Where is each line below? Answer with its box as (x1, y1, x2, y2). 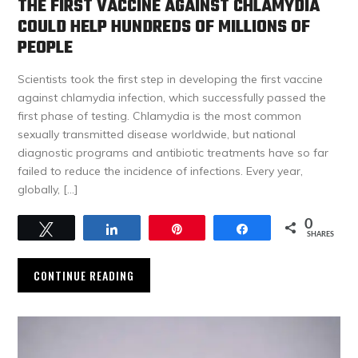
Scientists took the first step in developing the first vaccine (18, 72, 324, 87)
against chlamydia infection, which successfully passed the (18, 90, 327, 105)
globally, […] (18, 182, 79, 197)
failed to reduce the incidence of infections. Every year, (18, 164, 304, 179)
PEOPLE (18, 34, 74, 62)
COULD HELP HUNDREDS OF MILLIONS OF (18, 14, 311, 42)
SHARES (306, 231, 334, 239)
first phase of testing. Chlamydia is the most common (18, 109, 302, 124)
